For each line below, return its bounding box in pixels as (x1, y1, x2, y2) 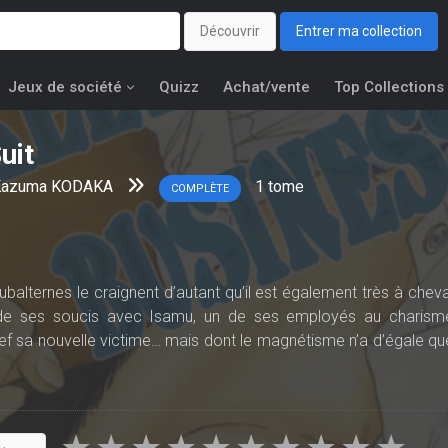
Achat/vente (223, 78, 310, 96)
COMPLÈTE (171, 182, 229, 195)
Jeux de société (8, 78, 122, 96)
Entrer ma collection (296, 23, 422, 40)
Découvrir (200, 23, 260, 40)
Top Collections (334, 78, 444, 96)
